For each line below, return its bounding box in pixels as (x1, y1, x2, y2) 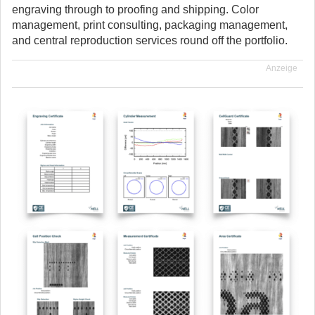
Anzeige (266, 63, 297, 73)
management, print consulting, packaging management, (12, 19, 288, 31)
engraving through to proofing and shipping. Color (12, 4, 259, 15)
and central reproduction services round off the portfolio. (12, 34, 288, 46)
